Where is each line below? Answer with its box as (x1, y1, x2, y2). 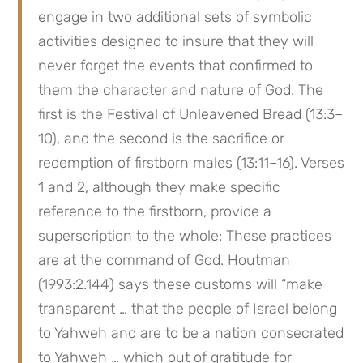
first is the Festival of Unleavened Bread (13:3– (38, 105, 344, 124)
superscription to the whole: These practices (38, 227, 332, 246)
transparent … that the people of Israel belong (38, 300, 338, 318)
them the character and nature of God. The (38, 81, 324, 100)
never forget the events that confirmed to (38, 57, 314, 75)
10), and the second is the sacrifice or (38, 130, 285, 148)
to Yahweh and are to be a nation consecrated (38, 324, 344, 343)
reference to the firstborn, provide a (38, 203, 272, 221)
